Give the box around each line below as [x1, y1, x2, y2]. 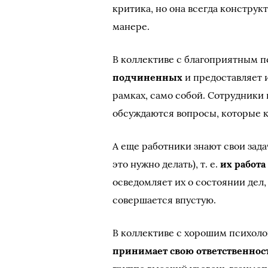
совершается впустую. [112, 194, 217, 206]
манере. [112, 20, 150, 32]
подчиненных [112, 71, 183, 83]
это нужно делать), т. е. [112, 158, 221, 170]
